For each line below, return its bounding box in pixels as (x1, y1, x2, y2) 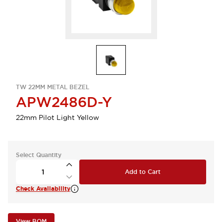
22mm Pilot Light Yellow (16, 113, 99, 122)
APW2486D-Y (16, 93, 112, 111)
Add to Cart (125, 168, 161, 176)
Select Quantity (16, 151, 61, 159)
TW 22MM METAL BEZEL (16, 83, 89, 91)
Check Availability (16, 185, 70, 193)
